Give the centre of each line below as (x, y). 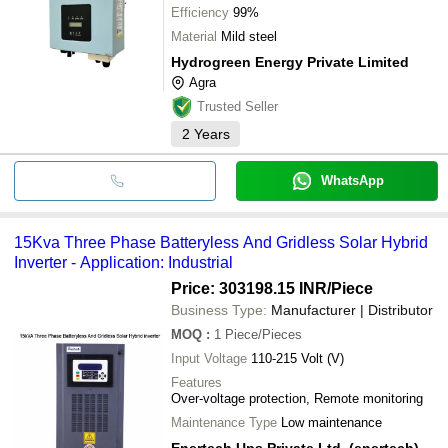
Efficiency (200, 12)
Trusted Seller (237, 106)
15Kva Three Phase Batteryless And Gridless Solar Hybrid (221, 242)
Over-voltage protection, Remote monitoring (297, 398)
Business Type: (219, 309)
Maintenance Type (224, 422)
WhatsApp (352, 180)
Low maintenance (331, 422)
